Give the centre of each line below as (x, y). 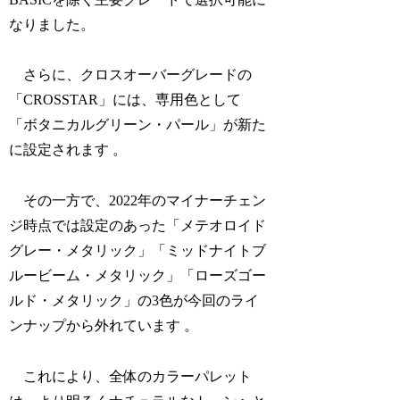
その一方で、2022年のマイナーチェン (138, 201)
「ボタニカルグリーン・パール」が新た (138, 125)
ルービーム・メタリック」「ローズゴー (138, 276)
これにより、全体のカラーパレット (131, 376)
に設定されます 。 (68, 150)
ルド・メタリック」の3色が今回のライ (134, 301)
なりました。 (52, 24)
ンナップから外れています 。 (104, 326)
